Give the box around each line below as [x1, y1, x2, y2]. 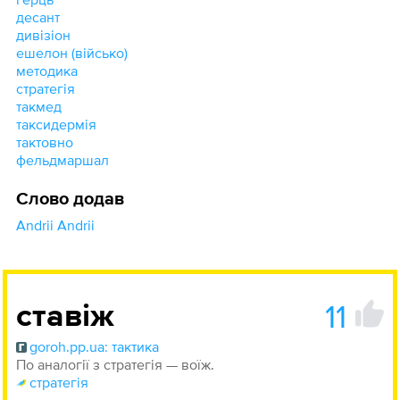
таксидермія [15, 116, 96, 133]
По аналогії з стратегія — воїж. [15, 356, 214, 373]
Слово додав [15, 190, 124, 209]
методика [15, 62, 78, 79]
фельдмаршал [15, 152, 109, 169]
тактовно [15, 134, 73, 151]
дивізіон [15, 27, 71, 44]
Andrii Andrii [15, 217, 95, 234]
